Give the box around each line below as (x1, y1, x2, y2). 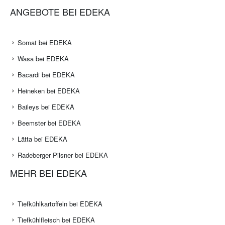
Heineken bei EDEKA (18, 86, 80, 96)
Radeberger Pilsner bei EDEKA (18, 150, 108, 160)
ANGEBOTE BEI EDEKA (10, 5, 110, 19)
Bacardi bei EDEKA (18, 70, 75, 80)
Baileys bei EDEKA (18, 102, 74, 112)
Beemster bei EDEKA (18, 118, 81, 128)
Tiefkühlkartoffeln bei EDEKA (18, 199, 102, 209)
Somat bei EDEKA (18, 38, 72, 48)
